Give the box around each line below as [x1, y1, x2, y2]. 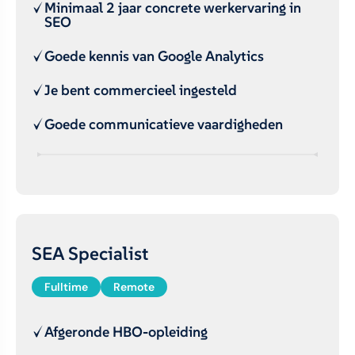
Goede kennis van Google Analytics [44, 47, 264, 65]
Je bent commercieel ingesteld [44, 81, 237, 99]
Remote [113, 280, 155, 294]
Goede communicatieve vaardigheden [44, 115, 283, 133]
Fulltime [44, 280, 88, 294]
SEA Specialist [32, 242, 148, 265]
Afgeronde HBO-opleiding [44, 323, 208, 341]
